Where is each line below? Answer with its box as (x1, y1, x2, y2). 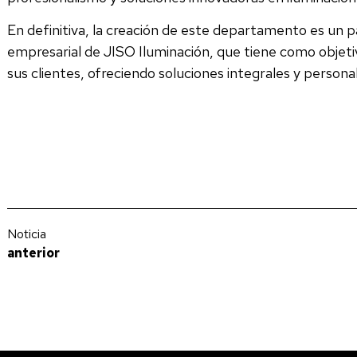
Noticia (6, 226, 46, 243)
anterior (6, 245, 60, 262)
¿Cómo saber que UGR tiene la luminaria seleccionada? (6, 262, 238, 277)
